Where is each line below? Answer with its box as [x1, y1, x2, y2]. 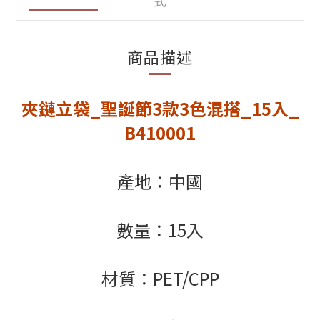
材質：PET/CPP [101, 266, 219, 291]
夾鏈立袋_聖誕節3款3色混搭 [21, 96, 241, 121]
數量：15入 [116, 217, 204, 242]
